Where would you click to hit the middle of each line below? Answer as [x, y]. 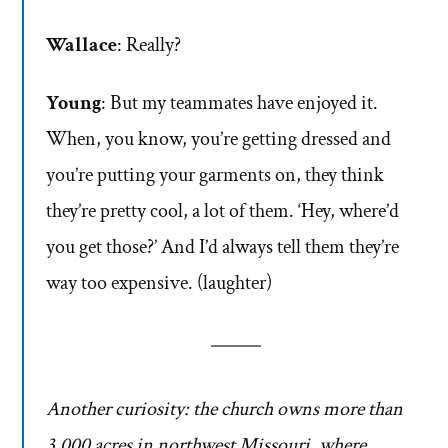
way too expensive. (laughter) [159, 283]
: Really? [149, 45]
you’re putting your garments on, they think [215, 175]
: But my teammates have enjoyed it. [239, 103]
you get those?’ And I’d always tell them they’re [222, 247]
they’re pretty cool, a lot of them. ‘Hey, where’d [222, 211]
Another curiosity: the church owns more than [224, 409]
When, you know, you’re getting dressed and [218, 139]
